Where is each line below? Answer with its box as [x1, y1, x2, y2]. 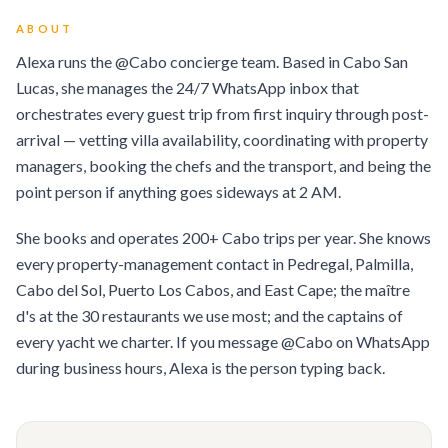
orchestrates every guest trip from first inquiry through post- [16, 104, 429, 123]
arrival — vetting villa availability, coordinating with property [16, 130, 428, 149]
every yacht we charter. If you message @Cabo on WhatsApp [16, 332, 430, 351]
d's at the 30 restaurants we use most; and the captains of [16, 306, 403, 325]
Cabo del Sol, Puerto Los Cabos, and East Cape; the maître [16, 280, 410, 299]
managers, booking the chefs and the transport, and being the [16, 156, 431, 175]
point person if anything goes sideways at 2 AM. [16, 182, 341, 201]
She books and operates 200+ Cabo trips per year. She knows [16, 228, 431, 247]
